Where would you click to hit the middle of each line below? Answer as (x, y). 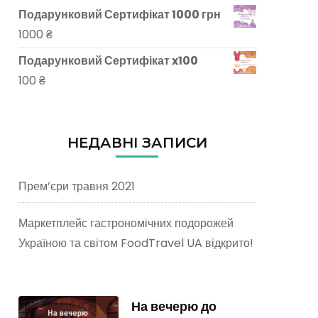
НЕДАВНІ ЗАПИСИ (137, 142)
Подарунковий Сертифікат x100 (108, 60)
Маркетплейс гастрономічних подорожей (126, 223)
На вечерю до (174, 306)
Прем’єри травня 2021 (76, 186)
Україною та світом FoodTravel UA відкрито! (136, 243)
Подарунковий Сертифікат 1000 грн (119, 14)
